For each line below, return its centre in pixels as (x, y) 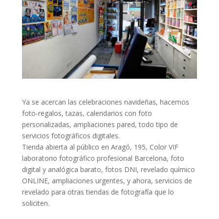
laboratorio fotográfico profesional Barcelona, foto (103, 158)
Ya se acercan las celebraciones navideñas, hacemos (105, 102)
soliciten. (35, 203)
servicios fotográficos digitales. (71, 135)
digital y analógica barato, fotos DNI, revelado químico (108, 169)
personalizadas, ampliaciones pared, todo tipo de (100, 124)
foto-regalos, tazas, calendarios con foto (87, 113)
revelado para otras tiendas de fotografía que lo (98, 192)
